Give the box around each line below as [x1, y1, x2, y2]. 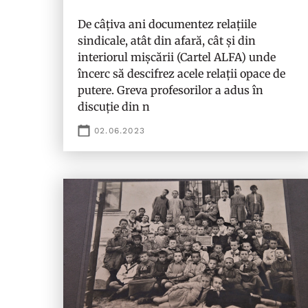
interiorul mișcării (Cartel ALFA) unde [78, 50, 276, 64]
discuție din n [78, 100, 150, 113]
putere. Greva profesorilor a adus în [78, 83, 263, 97]
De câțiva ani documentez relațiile [78, 17, 256, 31]
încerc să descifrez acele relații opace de [78, 67, 285, 80]
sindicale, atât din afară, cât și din [78, 34, 256, 47]
